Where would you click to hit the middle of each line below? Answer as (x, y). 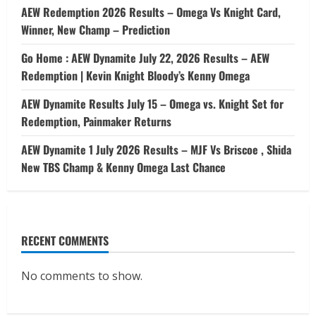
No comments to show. (82, 276)
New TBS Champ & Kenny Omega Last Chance (123, 168)
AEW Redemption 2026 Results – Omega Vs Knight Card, (151, 12)
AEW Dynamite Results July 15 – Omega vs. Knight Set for (152, 104)
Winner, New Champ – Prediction (96, 30)
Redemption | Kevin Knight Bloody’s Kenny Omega (135, 76)
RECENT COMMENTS (65, 241)
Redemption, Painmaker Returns (96, 122)
